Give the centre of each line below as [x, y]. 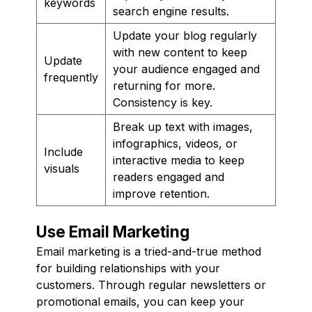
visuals [62, 168]
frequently [71, 77]
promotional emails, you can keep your [140, 301]
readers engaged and [169, 177]
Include [63, 151]
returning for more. [164, 85]
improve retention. [161, 193]
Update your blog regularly [185, 35]
